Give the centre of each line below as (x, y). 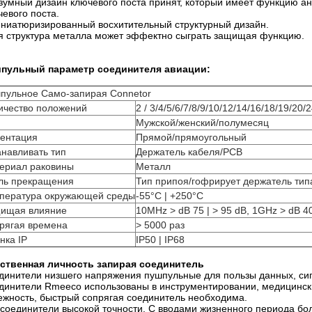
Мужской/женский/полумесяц (202, 123)
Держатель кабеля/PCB (189, 152)
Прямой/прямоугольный (191, 137)
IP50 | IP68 (160, 240)
